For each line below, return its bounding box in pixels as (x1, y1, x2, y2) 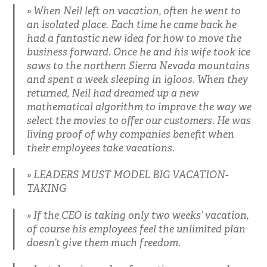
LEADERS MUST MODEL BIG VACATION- (33, 167, 228, 181)
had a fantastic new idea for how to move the (26, 31, 241, 45)
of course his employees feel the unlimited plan (26, 222, 246, 235)
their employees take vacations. (26, 141, 175, 154)
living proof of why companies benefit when (26, 127, 234, 141)
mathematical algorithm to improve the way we (26, 100, 252, 113)
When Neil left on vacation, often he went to (33, 4, 241, 17)
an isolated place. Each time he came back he (26, 17, 237, 31)
